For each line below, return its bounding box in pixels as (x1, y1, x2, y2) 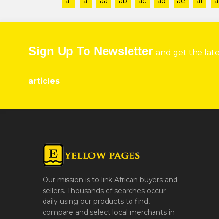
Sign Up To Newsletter (28, 44, 156, 58)
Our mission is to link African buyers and (43, 175, 177, 184)
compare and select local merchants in (43, 207, 175, 217)
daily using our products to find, (43, 197, 150, 206)
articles (28, 76, 60, 86)
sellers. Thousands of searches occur (43, 186, 166, 195)
